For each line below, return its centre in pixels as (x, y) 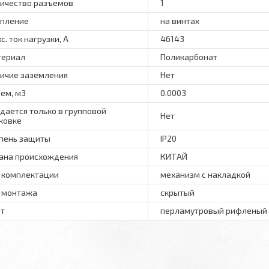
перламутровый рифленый (214, 210)
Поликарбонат (189, 57)
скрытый (177, 192)
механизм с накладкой (205, 174)
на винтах (180, 21)
